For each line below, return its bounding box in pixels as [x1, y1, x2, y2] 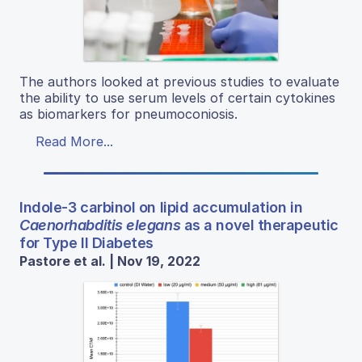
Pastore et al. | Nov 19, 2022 [19, 252, 200, 269]
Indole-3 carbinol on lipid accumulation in [19, 198, 303, 216]
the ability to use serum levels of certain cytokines [19, 89, 335, 106]
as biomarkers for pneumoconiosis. [19, 105, 238, 122]
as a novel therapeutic [180, 216, 339, 234]
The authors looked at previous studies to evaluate [19, 73, 339, 90]
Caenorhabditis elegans [19, 216, 181, 234]
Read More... [36, 133, 113, 149]
